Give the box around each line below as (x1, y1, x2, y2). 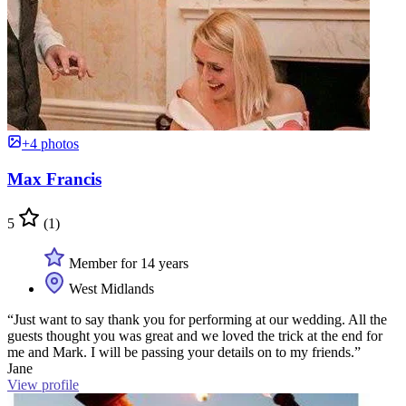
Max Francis (7, 169, 101, 188)
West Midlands (65, 280, 154, 296)
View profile (7, 376, 79, 392)
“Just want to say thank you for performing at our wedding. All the (7, 311, 387, 327)
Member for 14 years (65, 255, 188, 271)
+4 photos (22, 136, 79, 152)
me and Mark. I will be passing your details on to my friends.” (7, 343, 361, 360)
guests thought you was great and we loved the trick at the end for (7, 327, 382, 343)
